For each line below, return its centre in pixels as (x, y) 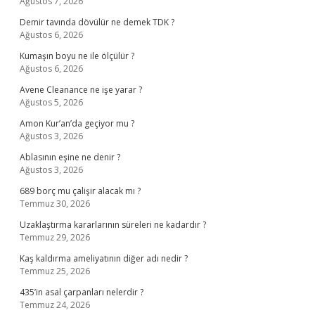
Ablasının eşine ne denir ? (70, 157)
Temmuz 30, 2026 (55, 204)
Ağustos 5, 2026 (51, 102)
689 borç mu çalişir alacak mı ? (80, 191)
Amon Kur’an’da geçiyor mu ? (77, 123)
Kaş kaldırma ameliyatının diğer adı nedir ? (104, 258)
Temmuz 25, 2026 (55, 271)
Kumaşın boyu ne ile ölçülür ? (77, 56)
